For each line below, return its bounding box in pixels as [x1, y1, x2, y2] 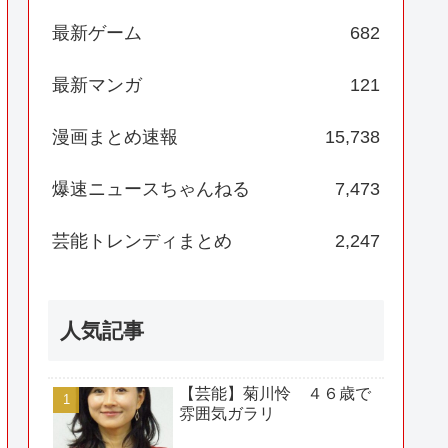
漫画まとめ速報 [52, 127, 178, 148]
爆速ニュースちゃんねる [52, 179, 250, 200]
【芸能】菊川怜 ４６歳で [179, 384, 371, 402]
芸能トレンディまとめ [52, 231, 232, 252]
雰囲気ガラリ [179, 404, 275, 422]
